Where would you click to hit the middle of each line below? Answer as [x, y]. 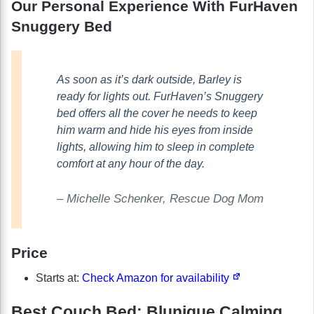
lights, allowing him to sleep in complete [156, 146]
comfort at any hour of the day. [131, 163]
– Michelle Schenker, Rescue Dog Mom [160, 198]
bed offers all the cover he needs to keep [157, 113]
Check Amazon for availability [157, 278]
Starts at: [59, 278]
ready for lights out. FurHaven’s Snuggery [160, 96]
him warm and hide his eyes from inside [155, 130]
